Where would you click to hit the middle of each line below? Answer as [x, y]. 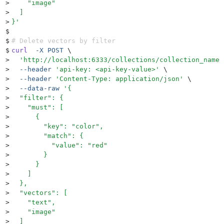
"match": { [47, 136]
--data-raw [35, 88]
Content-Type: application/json [119, 79]
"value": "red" [59, 145]
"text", [33, 202]
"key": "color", [57, 126]
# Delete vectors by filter [63, 41]
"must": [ [37, 107]
